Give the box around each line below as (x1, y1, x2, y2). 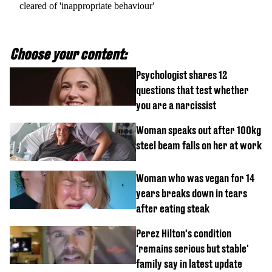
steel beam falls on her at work (136, 139, 262, 152)
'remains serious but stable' (136, 242, 249, 256)
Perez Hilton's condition (136, 227, 231, 240)
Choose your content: (10, 46, 127, 63)
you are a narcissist (136, 99, 216, 112)
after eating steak (136, 202, 209, 216)
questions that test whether (136, 84, 249, 97)
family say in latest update (136, 257, 242, 271)
